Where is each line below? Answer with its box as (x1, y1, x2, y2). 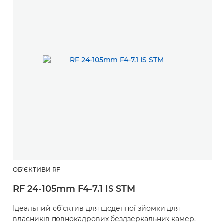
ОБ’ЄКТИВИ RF (13, 166, 60, 173)
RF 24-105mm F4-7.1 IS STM (13, 183, 135, 194)
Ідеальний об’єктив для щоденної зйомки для (13, 203, 180, 213)
